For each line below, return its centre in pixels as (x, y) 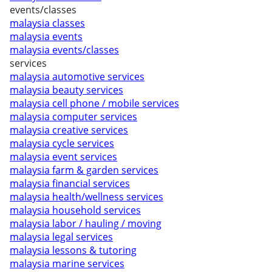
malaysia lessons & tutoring (73, 250)
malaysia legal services (61, 237)
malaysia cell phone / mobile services (94, 103)
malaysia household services (75, 210)
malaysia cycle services (62, 143)
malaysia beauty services (66, 90)
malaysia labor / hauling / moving (86, 223)
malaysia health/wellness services (87, 197)
